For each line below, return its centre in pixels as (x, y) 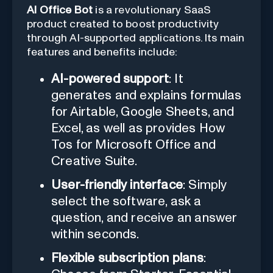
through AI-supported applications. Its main (136, 38)
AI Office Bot (60, 10)
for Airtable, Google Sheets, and (143, 112)
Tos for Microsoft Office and (133, 144)
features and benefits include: (102, 52)
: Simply (205, 185)
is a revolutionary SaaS (152, 10)
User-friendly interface (117, 185)
